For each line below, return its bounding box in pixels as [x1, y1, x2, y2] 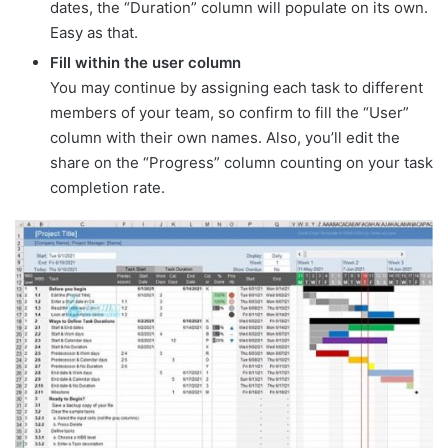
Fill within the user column [50, 53, 241, 73]
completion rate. [50, 178, 165, 198]
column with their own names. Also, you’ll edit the [50, 128, 400, 148]
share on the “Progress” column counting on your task [50, 153, 433, 173]
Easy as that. [50, 23, 138, 43]
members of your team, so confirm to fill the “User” [50, 103, 409, 123]
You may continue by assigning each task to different [50, 78, 423, 98]
